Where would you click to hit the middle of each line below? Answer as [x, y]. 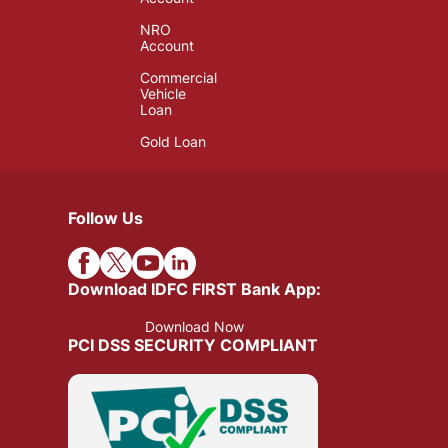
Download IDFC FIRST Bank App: [194, 288]
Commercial [178, 78]
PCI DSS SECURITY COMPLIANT [193, 345]
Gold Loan [173, 142]
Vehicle [163, 94]
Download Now [194, 327]
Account [167, 46]
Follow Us [105, 217]
